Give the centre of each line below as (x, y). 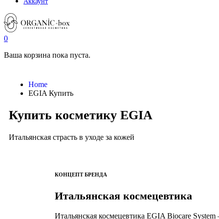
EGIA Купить (51, 93)
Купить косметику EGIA (81, 115)
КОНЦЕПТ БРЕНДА (81, 175)
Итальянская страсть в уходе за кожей (72, 137)
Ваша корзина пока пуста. (47, 55)
